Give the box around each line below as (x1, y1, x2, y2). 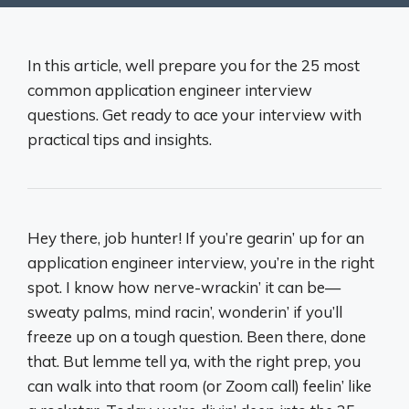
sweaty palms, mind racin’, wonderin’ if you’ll (27, 301, 342, 321)
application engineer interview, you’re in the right (27, 252, 374, 272)
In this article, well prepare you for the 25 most (27, 55, 360, 75)
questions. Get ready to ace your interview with (27, 104, 362, 124)
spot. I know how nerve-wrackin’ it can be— (27, 277, 341, 297)
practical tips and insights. (27, 129, 212, 149)
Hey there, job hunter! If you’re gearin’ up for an (27, 227, 364, 247)
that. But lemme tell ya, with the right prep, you (27, 351, 361, 371)
